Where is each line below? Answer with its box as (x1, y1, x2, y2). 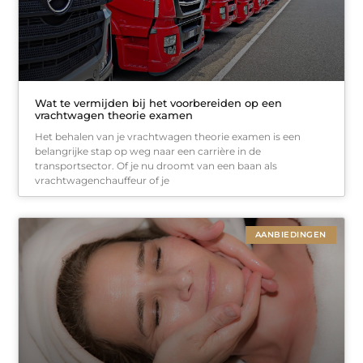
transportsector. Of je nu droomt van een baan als (35, 159, 278, 172)
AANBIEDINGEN (254, 228, 327, 240)
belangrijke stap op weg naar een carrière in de (35, 144, 262, 157)
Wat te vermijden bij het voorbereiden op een (35, 96, 283, 109)
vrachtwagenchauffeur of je (35, 173, 170, 186)
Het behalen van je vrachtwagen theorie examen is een (35, 130, 301, 143)
